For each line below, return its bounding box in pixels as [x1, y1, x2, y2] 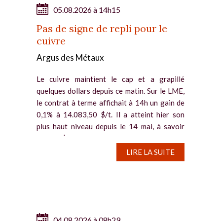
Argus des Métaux [37, 52, 104, 63]
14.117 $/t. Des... [37, 133, 93, 143]
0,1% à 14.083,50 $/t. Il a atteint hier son [37, 110, 184, 119]
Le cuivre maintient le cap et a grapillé [37, 74, 184, 83]
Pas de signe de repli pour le [37, 22, 167, 35]
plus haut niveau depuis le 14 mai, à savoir [37, 121, 184, 131]
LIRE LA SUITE [126, 147, 175, 156]
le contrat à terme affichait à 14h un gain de [37, 98, 184, 107]
